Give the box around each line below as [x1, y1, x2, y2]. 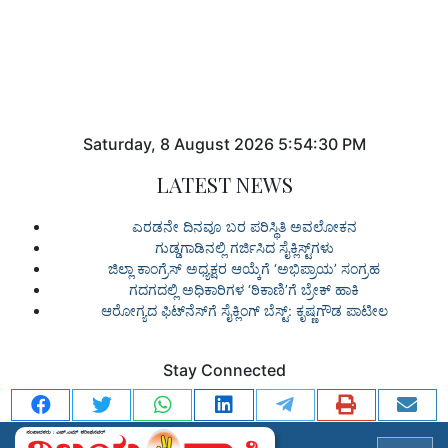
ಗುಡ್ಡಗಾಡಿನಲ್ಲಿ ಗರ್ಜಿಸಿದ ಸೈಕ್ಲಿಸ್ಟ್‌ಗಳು [154, 238, 334, 256]
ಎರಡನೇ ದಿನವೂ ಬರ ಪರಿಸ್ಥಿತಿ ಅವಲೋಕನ [131, 217, 357, 235]
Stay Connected [162, 359, 286, 380]
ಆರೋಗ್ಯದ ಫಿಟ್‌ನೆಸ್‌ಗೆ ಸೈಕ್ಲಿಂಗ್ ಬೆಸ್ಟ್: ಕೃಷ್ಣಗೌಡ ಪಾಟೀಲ [100, 301, 388, 319]
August [173, 133, 230, 154]
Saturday [82, 133, 151, 154]
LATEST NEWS [155, 169, 293, 198]
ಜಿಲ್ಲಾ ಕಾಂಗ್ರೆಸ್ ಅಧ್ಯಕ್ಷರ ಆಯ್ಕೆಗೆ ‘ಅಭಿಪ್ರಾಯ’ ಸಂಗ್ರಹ [108, 259, 380, 277]
